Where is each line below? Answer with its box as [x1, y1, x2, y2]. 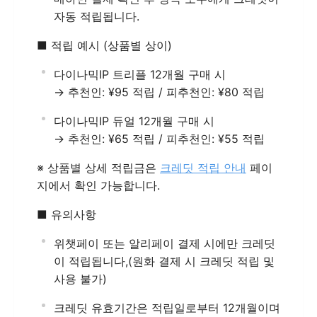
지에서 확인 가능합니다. [37, 178, 160, 192]
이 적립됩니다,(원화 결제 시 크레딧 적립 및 [54, 254, 275, 268]
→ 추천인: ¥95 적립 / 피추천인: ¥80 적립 [54, 85, 265, 99]
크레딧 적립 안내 [160, 161, 246, 175]
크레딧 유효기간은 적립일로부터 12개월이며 [54, 301, 280, 315]
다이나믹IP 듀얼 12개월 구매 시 [54, 114, 214, 128]
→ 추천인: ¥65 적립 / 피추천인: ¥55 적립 [54, 132, 265, 146]
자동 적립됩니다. [54, 9, 139, 23]
